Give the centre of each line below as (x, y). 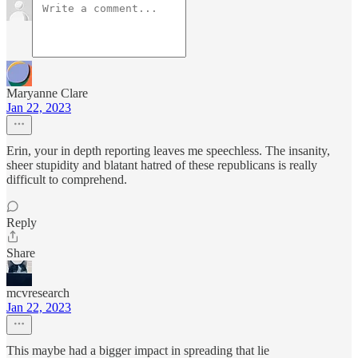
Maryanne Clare (47, 93)
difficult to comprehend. (67, 179)
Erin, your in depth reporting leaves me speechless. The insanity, (168, 151)
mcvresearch (38, 293)
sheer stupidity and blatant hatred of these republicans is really (162, 165)
